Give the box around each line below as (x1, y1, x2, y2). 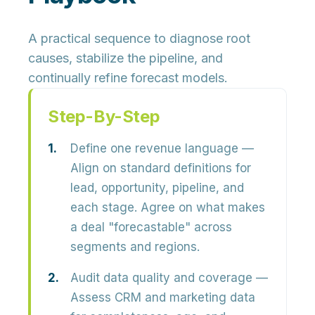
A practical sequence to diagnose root (28, 31, 250, 46)
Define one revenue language (70, 141, 238, 155)
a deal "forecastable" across (70, 220, 232, 234)
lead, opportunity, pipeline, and (70, 181, 244, 195)
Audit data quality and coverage (70, 271, 252, 285)
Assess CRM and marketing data (70, 290, 255, 304)
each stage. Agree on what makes (70, 200, 265, 214)
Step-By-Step (48, 106, 160, 127)
